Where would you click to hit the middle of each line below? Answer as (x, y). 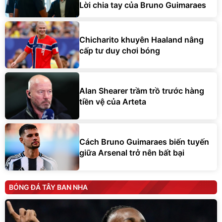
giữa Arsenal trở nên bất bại (132, 152)
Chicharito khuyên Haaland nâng (141, 39)
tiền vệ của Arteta (113, 101)
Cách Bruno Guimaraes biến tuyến (144, 141)
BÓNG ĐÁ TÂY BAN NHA (48, 187)
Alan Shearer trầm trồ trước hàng (142, 90)
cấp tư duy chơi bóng (120, 50)
